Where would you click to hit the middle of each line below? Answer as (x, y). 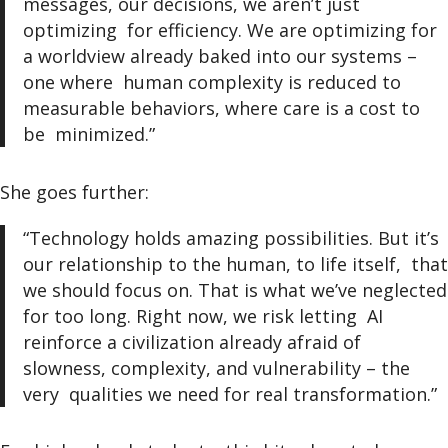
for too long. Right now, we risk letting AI (202, 315)
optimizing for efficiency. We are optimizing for (229, 30)
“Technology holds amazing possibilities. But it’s (230, 237)
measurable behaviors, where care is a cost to (221, 108)
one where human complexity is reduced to (211, 82)
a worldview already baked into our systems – (219, 56)
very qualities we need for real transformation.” (232, 393)
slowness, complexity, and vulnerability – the (216, 367)
